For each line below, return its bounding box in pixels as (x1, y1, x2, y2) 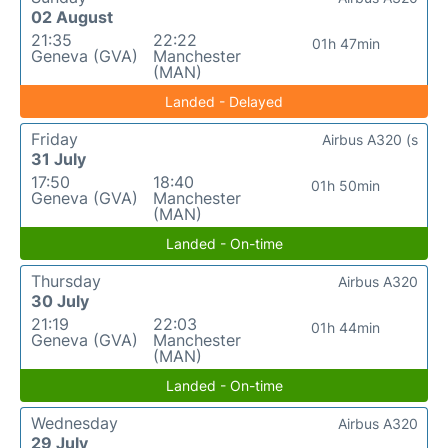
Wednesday (31, 412, 118, 433)
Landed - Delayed (165, 92, 283, 110)
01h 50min (311, 176, 381, 194)
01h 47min (311, 34, 380, 52)
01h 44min (311, 318, 381, 336)
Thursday (31, 270, 101, 291)
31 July (31, 148, 86, 169)
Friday (31, 128, 78, 149)
